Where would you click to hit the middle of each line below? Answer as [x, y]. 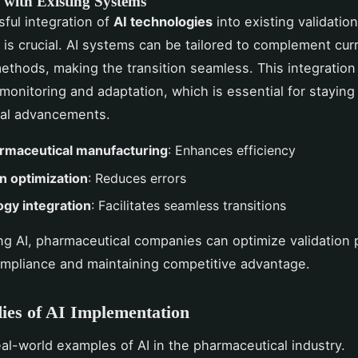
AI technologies [163, 22]
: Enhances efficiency [232, 151]
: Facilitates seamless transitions [189, 206]
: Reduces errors [137, 178]
